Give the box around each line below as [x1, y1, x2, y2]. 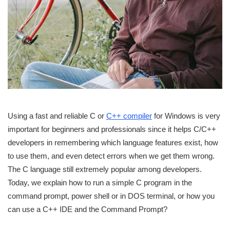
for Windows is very [152, 111, 220, 121]
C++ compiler [106, 111, 152, 121]
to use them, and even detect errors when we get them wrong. [8, 151, 215, 161]
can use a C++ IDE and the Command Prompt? [8, 205, 167, 214]
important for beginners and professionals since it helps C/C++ [8, 125, 216, 134]
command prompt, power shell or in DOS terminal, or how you [8, 191, 215, 201]
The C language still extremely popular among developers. [8, 165, 202, 174]
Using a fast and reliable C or [8, 111, 106, 121]
